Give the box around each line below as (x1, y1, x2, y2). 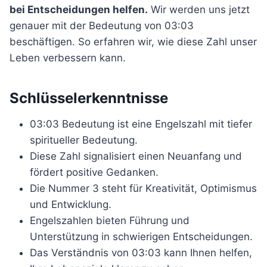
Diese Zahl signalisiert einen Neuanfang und (30, 150, 242, 162)
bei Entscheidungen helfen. (10, 4, 148, 15)
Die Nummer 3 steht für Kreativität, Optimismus (30, 182, 257, 194)
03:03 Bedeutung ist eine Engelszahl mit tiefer (30, 118, 252, 130)
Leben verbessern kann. (10, 52, 126, 64)
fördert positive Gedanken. (30, 166, 159, 178)
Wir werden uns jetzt (148, 4, 250, 15)
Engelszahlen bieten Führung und (30, 215, 190, 226)
